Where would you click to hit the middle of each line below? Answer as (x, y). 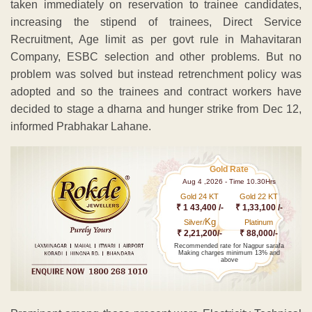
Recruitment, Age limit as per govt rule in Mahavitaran (156, 39)
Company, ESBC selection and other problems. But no (156, 56)
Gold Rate (229, 169)
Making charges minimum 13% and (229, 252)
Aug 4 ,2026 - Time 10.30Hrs (229, 181)
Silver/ (194, 222)
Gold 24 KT (200, 196)
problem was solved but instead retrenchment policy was (156, 74)
